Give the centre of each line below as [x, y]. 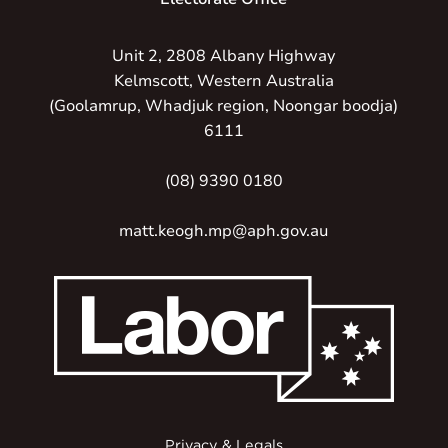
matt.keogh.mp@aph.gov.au [224, 231]
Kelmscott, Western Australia [223, 81]
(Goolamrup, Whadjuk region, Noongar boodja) [224, 106]
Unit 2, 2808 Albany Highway [224, 56]
